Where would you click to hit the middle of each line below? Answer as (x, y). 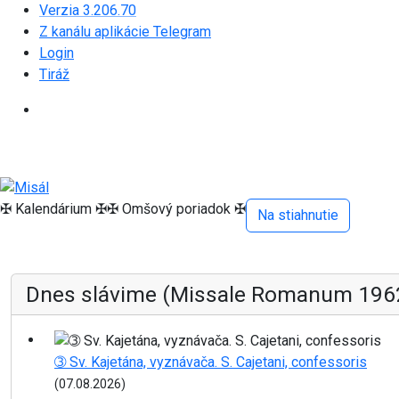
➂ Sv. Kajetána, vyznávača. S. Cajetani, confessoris (211, 362)
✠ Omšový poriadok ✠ (176, 208)
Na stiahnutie (298, 215)
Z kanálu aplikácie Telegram (125, 32)
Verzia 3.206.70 (88, 10)
